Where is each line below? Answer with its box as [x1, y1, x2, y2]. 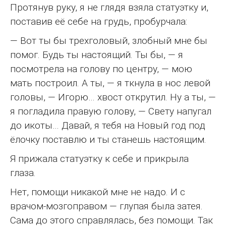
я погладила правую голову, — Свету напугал [10, 105, 211, 117]
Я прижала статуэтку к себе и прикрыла [10, 152, 189, 164]
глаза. [10, 166, 36, 179]
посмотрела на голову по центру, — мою [10, 63, 192, 75]
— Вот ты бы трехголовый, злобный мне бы [10, 34, 207, 46]
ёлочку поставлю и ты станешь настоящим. [10, 133, 206, 145]
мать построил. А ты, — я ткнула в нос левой [10, 77, 210, 89]
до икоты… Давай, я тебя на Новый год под [10, 119, 205, 131]
